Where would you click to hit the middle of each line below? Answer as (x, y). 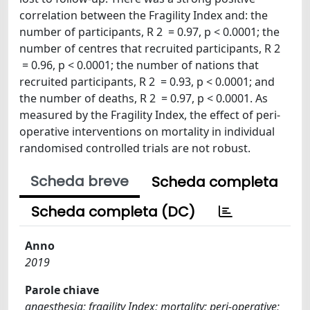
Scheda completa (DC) (113, 212)
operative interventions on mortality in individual (147, 131)
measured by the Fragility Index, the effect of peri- (150, 115)
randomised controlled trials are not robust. (135, 148)
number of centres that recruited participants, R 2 (150, 48)
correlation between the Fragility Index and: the (144, 15)
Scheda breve (80, 181)
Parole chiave (62, 290)
